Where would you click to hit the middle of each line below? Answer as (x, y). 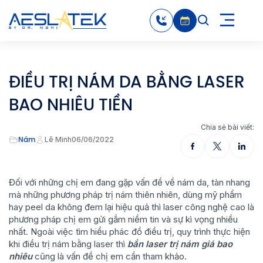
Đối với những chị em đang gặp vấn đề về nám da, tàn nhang (129, 182)
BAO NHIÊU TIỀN (71, 105)
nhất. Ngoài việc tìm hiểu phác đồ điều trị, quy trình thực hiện (129, 232)
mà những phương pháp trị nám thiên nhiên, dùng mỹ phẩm (125, 195)
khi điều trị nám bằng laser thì (68, 244)
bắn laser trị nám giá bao (180, 244)
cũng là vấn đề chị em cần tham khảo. (112, 256)
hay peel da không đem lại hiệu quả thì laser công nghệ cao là (131, 207)
